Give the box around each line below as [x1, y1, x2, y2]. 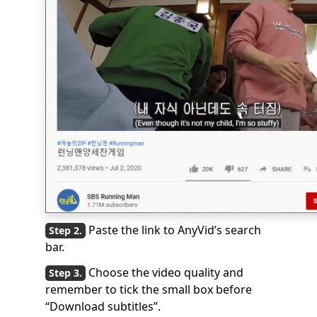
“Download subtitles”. [45, 298, 161, 314]
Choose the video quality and [88, 264, 243, 280]
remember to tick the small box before [45, 281, 252, 297]
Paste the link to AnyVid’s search [88, 221, 261, 238]
